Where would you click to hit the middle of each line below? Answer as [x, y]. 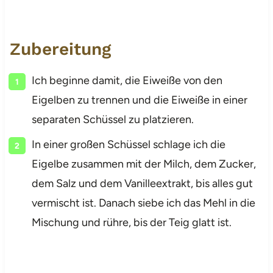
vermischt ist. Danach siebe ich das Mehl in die [143, 203]
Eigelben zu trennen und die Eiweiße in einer [139, 100]
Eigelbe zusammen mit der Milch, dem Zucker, [144, 164]
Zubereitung [60, 49]
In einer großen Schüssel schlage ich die [128, 144]
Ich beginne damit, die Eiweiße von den [127, 80]
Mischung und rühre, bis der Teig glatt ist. [131, 222]
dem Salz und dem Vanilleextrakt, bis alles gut [142, 183]
